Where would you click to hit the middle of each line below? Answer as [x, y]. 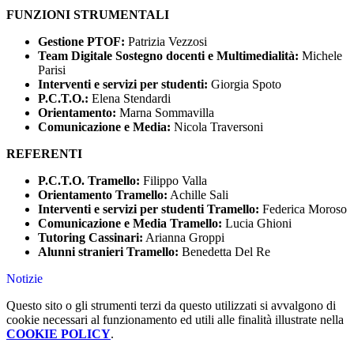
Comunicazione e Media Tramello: [132, 224]
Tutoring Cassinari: [90, 238]
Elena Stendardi [130, 99]
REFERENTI [44, 154]
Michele [320, 56]
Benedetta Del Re [226, 252]
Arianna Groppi [184, 238]
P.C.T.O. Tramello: [89, 181]
